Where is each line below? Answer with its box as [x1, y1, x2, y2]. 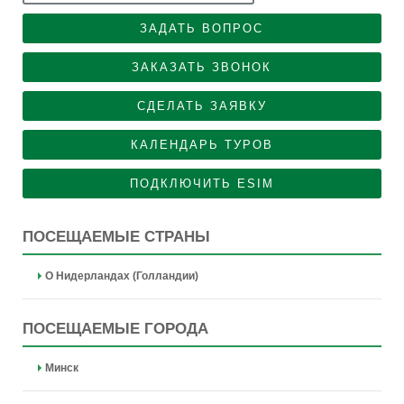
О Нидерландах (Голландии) [44, 270, 198, 282]
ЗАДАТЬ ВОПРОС [140, 22, 264, 35]
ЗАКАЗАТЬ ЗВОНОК [132, 60, 272, 74]
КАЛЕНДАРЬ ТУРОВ [130, 138, 273, 151]
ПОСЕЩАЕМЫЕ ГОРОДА [22, 320, 208, 337]
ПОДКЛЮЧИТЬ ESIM [129, 177, 274, 190]
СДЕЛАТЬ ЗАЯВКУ [136, 99, 267, 113]
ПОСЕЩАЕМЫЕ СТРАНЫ [22, 228, 210, 245]
